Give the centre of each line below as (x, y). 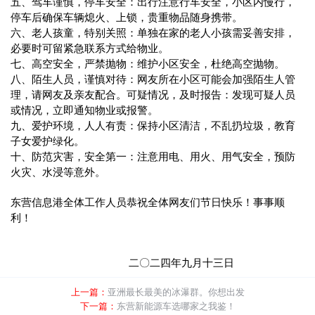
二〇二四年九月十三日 (122, 262)
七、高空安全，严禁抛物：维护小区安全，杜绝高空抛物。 (148, 63)
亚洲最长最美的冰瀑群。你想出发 (176, 291)
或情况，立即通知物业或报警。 (84, 109)
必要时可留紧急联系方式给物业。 (90, 47)
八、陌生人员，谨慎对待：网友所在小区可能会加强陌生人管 (153, 78)
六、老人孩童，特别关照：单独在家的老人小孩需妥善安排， (153, 32)
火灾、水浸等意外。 (58, 171)
